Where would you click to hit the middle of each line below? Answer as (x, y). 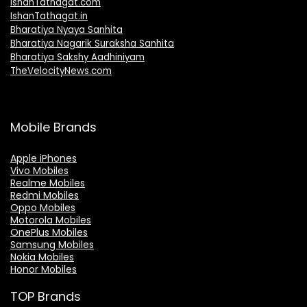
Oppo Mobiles (43, 208)
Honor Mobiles (44, 269)
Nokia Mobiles (42, 257)
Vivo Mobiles (39, 171)
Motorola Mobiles (51, 220)
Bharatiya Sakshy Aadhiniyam (77, 57)
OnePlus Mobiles (49, 232)
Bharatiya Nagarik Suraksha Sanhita (92, 44)
